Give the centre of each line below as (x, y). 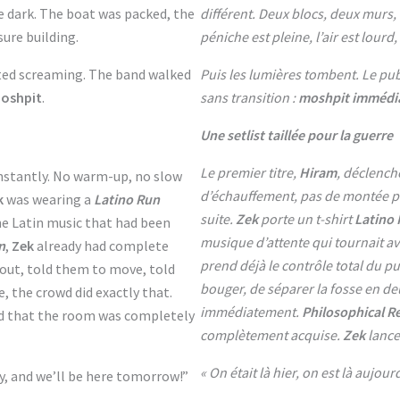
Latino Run (127, 199)
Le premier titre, (250, 172)
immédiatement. (251, 312)
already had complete (101, 246)
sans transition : (249, 97)
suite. (218, 219)
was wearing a (49, 199)
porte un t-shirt (306, 219)
